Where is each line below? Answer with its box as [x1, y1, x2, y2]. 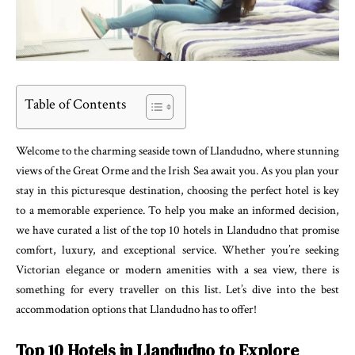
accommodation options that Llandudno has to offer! [16, 302, 257, 318]
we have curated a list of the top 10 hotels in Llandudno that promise [16, 223, 339, 239]
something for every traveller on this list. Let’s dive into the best [16, 282, 339, 298]
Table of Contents [25, 94, 126, 113]
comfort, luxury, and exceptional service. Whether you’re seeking [16, 242, 339, 258]
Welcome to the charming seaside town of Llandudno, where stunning [16, 143, 339, 159]
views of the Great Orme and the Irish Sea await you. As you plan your [16, 163, 339, 179]
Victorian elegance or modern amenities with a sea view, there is [16, 262, 339, 278]
